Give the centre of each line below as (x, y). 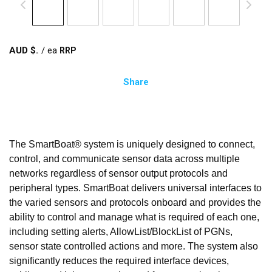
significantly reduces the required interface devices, (119, 260)
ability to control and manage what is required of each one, (134, 217)
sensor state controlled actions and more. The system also (134, 246)
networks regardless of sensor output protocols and (118, 173)
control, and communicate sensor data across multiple (124, 158)
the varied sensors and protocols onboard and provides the (135, 202)
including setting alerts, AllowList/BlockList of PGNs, (121, 231)
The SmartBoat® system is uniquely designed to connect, (132, 144)
